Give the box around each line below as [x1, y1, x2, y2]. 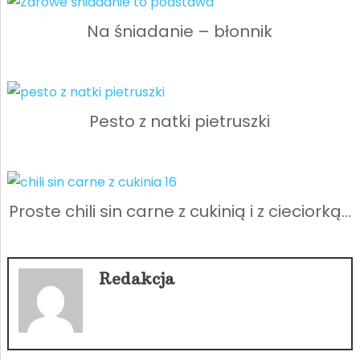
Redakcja [98, 268, 174, 288]
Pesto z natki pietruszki [89, 109, 271, 133]
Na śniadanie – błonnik [87, 19, 273, 43]
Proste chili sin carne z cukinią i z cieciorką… [8, 199, 351, 223]
